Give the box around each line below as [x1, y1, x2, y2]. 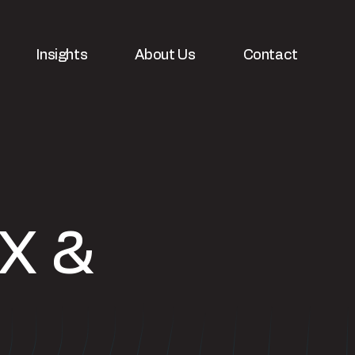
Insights [36, 48, 88, 63]
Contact [242, 48, 298, 63]
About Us [135, 48, 196, 63]
